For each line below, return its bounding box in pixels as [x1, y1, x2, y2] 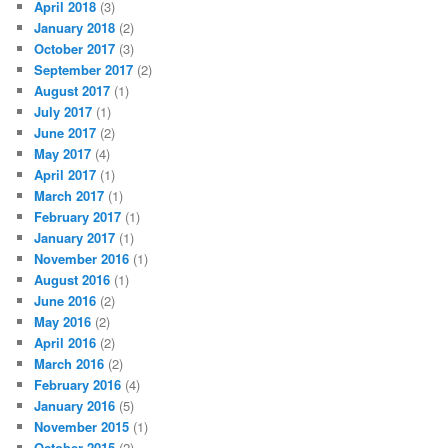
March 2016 [34, 354, 105, 374]
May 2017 [34, 144, 92, 164]
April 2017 [34, 165, 97, 185]
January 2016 [34, 396, 116, 416]
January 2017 [34, 228, 116, 248]
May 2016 [34, 312, 92, 332]
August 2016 [34, 270, 111, 290]
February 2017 [34, 207, 122, 227]
